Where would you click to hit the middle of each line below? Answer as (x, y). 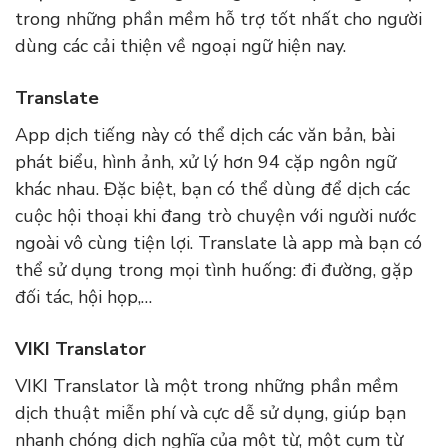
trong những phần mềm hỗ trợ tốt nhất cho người (218, 19)
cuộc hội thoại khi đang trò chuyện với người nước (215, 216)
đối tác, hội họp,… (83, 297)
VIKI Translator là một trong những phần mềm (206, 386)
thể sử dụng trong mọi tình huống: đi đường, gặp (214, 270)
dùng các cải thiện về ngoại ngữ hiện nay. (180, 46)
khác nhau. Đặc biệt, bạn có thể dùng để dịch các (212, 189)
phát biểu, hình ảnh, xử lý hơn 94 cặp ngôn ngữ (205, 162)
